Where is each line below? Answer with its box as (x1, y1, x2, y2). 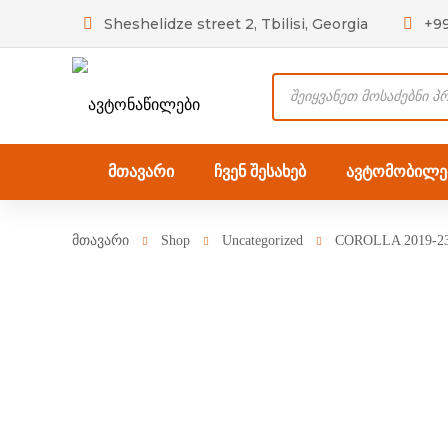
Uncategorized (222, 233, 303, 249)
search (271, 105, 311, 123)
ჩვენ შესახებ (214, 163, 306, 180)
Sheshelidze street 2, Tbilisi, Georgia (104, 15, 368, 33)
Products (271, 77, 326, 95)
